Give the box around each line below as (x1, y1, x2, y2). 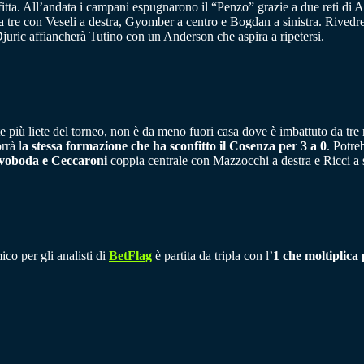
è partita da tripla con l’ (152, 249, 273, 263)
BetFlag (109, 249, 152, 263)
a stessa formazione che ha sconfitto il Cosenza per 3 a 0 (22, 139, 327, 154)
